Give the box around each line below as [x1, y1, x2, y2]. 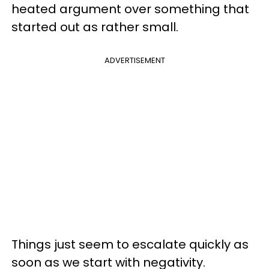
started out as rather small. [11, 19, 178, 35]
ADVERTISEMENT [104, 55, 165, 66]
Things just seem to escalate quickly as [11, 236, 249, 253]
